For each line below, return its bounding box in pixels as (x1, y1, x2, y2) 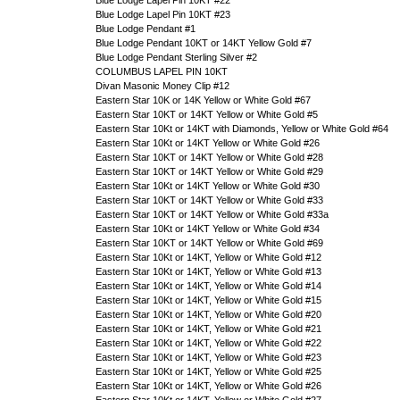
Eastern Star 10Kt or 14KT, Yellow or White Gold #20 (96, 309, 321, 320)
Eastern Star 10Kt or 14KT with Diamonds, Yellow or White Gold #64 (96, 123, 388, 134)
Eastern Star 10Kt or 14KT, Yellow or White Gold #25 (96, 366, 321, 377)
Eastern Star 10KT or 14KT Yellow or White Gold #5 (96, 109, 318, 120)
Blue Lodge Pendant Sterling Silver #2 (96, 52, 257, 62)
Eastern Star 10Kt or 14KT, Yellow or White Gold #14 (96, 280, 321, 291)
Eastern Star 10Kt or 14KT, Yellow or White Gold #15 (96, 295, 321, 305)
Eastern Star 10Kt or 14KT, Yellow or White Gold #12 (96, 252, 321, 262)
